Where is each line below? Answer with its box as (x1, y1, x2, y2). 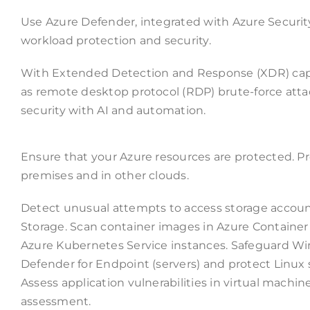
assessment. (20, 295, 91, 309)
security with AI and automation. (20, 104, 206, 118)
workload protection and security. (20, 34, 211, 48)
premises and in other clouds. (20, 169, 189, 183)
